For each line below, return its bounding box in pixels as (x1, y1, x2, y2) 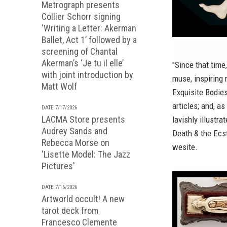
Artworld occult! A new (42, 194, 125, 204)
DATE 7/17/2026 (42, 104, 77, 111)
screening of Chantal (42, 46, 118, 57)
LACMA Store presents (42, 114, 125, 125)
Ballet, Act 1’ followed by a (42, 34, 137, 45)
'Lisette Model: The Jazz (42, 149, 130, 160)
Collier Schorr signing (42, 11, 121, 22)
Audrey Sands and (42, 126, 107, 136)
